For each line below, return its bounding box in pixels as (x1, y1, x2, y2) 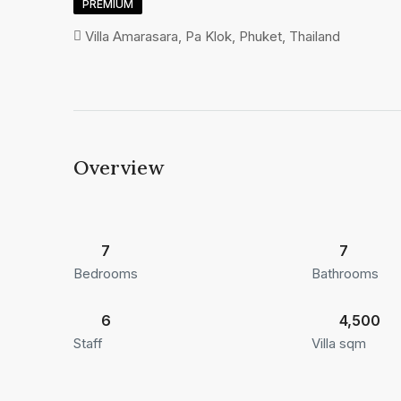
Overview (73, 155, 164, 180)
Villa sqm (311, 335, 366, 352)
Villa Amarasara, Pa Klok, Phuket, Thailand (85, 28, 340, 45)
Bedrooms (73, 265, 138, 282)
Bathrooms (311, 265, 379, 282)
